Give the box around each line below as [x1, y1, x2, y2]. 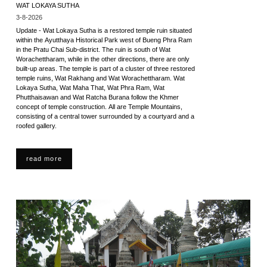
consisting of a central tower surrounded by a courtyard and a [15, 113, 194, 120]
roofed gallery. [15, 122, 57, 129]
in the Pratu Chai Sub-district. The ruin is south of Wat [15, 46, 170, 53]
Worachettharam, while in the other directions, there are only [15, 55, 190, 63]
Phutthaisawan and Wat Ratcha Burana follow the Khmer [15, 94, 179, 101]
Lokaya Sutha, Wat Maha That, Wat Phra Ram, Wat [15, 84, 164, 91]
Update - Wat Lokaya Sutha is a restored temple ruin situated [15, 27, 192, 34]
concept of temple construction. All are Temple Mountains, [15, 103, 182, 110]
